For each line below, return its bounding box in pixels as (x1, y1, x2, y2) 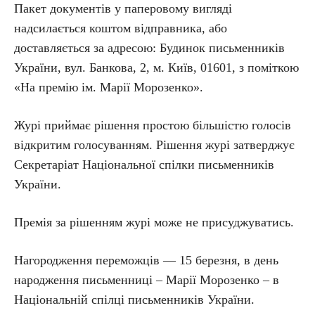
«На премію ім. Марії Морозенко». (14, 80, 203, 94)
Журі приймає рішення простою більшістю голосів (14, 118, 291, 132)
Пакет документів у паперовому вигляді (14, 1, 232, 15)
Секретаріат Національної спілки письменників (14, 157, 274, 172)
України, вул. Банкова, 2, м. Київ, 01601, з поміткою (14, 60, 299, 75)
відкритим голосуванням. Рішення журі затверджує (14, 138, 295, 152)
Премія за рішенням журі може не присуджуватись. (14, 215, 294, 229)
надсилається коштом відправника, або (14, 21, 227, 35)
